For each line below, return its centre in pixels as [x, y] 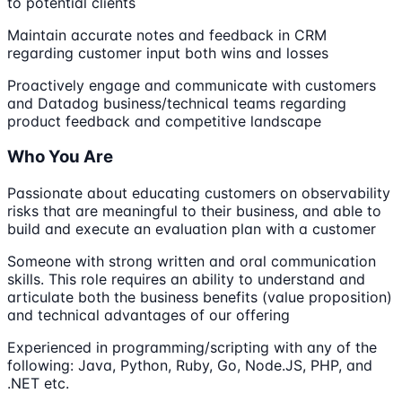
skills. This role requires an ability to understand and [186, 280]
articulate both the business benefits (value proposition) [200, 297]
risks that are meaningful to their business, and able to [194, 211]
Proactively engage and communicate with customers [192, 85]
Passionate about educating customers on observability [199, 193]
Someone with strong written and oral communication [192, 262]
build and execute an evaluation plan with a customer [192, 229]
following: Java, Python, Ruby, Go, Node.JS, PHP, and [190, 366]
